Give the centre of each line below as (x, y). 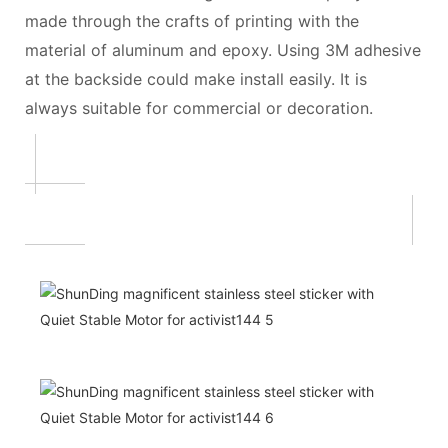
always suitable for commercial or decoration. (199, 108)
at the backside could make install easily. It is (196, 79)
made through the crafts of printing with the (192, 21)
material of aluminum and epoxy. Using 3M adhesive (223, 50)
